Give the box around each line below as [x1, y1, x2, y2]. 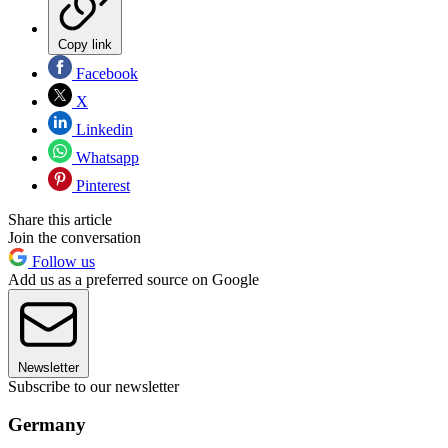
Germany [8, 414, 86, 436]
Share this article [8, 210, 112, 228]
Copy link [58, 36, 112, 52]
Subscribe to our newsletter [8, 377, 179, 395]
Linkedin [72, 120, 133, 138]
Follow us [28, 252, 95, 270]
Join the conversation [8, 228, 141, 246]
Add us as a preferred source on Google [8, 270, 259, 288]
